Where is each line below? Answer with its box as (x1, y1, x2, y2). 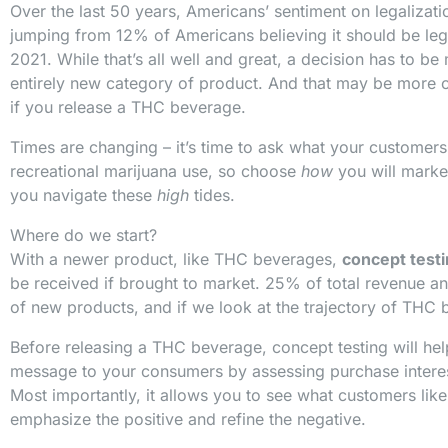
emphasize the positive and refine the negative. (10, 409, 366, 430)
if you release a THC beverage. (10, 97, 246, 118)
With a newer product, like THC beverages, (10, 249, 342, 270)
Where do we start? (10, 225, 157, 246)
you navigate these (10, 185, 157, 206)
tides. (189, 185, 235, 206)
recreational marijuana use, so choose (10, 161, 301, 182)
